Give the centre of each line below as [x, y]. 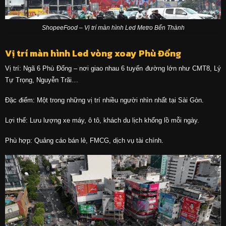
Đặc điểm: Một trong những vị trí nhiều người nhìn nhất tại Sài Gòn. [104, 100]
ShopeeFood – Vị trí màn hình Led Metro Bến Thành [113, 27]
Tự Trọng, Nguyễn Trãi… [41, 80]
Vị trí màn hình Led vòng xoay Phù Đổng [93, 53]
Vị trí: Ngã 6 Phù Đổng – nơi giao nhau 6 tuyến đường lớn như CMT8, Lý [113, 69]
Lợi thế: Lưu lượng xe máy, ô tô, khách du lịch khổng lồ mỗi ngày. [102, 121]
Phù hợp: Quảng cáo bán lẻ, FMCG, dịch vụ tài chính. [84, 140]
